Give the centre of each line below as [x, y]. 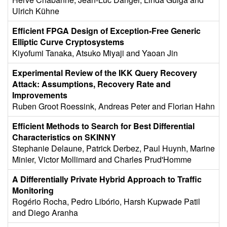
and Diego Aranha [45, 213]
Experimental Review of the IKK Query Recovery [105, 73]
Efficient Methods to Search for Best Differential [103, 126]
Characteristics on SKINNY [64, 137]
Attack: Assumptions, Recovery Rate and [91, 84]
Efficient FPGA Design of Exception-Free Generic [106, 31]
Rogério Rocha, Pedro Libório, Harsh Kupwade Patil [106, 201]
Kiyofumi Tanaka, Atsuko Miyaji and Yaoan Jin [95, 53]
